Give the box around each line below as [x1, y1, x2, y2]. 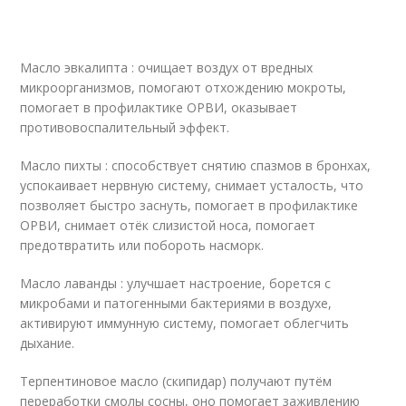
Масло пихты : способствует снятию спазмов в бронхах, [20, 157, 372, 174]
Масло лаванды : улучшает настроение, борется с [20, 275, 332, 292]
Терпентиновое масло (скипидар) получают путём [20, 372, 333, 390]
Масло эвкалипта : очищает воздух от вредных [20, 59, 314, 76]
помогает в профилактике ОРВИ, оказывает [20, 99, 298, 116]
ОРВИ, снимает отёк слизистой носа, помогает [20, 217, 316, 234]
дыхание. [20, 334, 75, 352]
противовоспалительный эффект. [20, 119, 230, 136]
